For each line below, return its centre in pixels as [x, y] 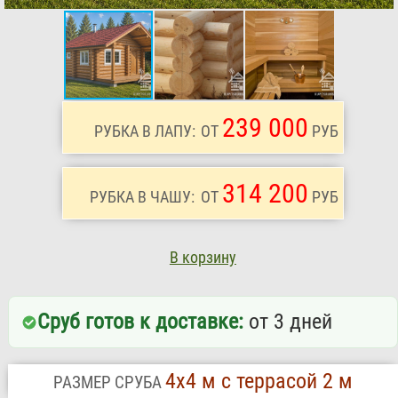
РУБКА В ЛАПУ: [144, 131]
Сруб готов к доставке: [140, 322]
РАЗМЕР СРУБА [109, 383]
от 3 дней [287, 322]
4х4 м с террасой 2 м [259, 382]
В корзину [203, 258]
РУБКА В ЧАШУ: [142, 197]
